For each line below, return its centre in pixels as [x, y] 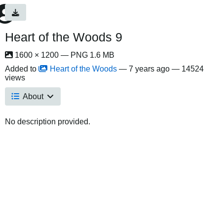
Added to [22, 69]
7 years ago [149, 69]
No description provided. [48, 122]
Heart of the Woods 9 [64, 37]
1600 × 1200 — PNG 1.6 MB [64, 55]
